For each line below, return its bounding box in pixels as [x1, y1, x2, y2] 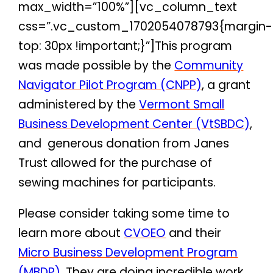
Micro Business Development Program [18, 244, 238, 261]
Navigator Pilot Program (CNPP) [18, 76, 202, 93]
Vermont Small [139, 96, 225, 113]
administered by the [18, 96, 140, 113]
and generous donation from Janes [18, 135, 230, 152]
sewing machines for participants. [18, 174, 219, 191]
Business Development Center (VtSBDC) [18, 115, 250, 132]
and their [166, 224, 222, 241]
